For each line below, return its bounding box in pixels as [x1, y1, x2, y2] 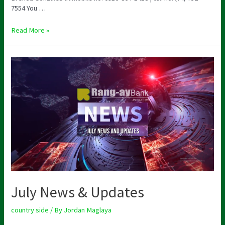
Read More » [11, 25, 50, 35]
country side [11, 205, 49, 214]
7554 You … [11, 4, 46, 13]
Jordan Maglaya [64, 205, 112, 214]
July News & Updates [11, 182, 145, 201]
